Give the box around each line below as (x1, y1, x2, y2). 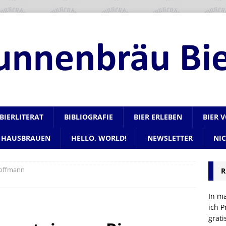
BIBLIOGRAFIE (64, 112, 113, 122)
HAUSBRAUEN (1, 133, 50, 143)
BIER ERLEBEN (134, 112, 182, 122)
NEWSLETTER (147, 133, 193, 143)
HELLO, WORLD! (71, 133, 127, 143)
